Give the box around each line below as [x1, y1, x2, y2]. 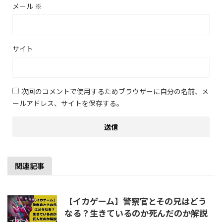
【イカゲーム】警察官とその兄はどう [64, 195, 207, 207]
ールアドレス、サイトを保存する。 [12, 98, 123, 108]
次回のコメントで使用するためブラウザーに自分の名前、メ [21, 86, 209, 96]
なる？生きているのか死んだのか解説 [64, 207, 208, 219]
